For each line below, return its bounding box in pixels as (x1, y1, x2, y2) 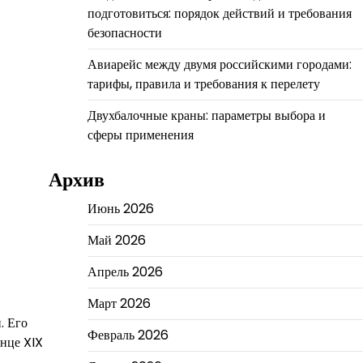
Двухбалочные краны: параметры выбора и (87, 105, 326, 125)
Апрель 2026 (87, 262, 163, 281)
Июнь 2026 (87, 199, 154, 218)
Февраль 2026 (87, 325, 169, 344)
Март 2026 (87, 293, 151, 313)
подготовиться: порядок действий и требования (87, 3, 352, 23)
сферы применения (87, 125, 194, 144)
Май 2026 (87, 230, 146, 250)
